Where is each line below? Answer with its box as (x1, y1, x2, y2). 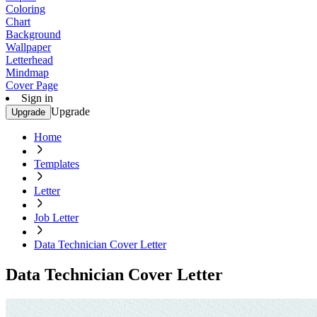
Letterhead (6, 54, 53, 66)
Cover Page (6, 79, 58, 91)
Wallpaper (6, 41, 51, 53)
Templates (34, 158, 79, 170)
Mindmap (6, 67, 49, 79)
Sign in (21, 92, 53, 104)
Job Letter (34, 212, 79, 224)
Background (6, 28, 61, 40)
